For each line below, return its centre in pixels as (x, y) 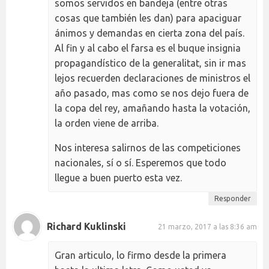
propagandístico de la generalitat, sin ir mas (150, 63)
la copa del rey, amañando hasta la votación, (153, 108)
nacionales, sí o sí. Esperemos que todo (141, 163)
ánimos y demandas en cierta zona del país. (150, 33)
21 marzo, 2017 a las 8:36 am (207, 226)
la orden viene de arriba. (107, 123)
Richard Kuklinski (86, 226)
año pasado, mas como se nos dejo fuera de (152, 93)
